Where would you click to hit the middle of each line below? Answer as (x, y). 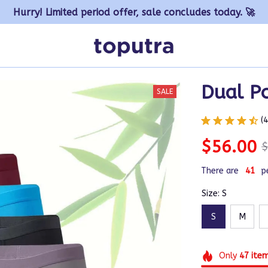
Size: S (214, 194)
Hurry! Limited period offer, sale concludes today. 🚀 (134, 12)
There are (220, 171)
